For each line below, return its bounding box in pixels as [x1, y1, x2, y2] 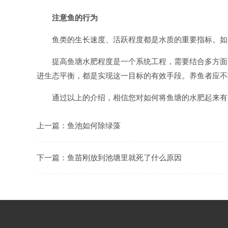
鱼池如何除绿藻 [67, 121, 121, 130]
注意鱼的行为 [52, 13, 98, 22]
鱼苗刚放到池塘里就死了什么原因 [67, 153, 182, 162]
